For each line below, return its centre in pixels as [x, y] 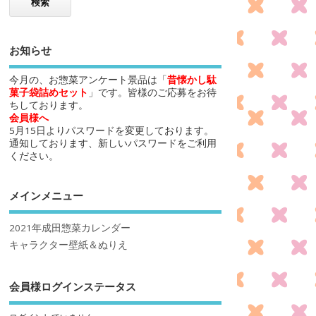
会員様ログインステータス [72, 286]
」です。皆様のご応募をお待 [152, 93]
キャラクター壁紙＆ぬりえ [68, 244]
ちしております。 [48, 105]
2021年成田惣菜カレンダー [69, 227]
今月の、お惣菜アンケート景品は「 [88, 80]
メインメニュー [46, 196]
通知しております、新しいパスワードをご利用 [113, 144]
